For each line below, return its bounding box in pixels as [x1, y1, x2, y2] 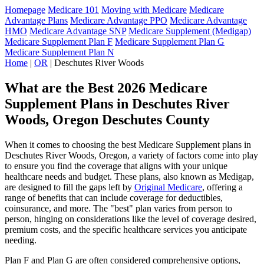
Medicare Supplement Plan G [115, 37, 225, 47]
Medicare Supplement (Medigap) [128, 26, 251, 36]
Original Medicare [134, 181, 202, 192]
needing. [5, 235, 37, 245]
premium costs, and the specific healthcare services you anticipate [5, 224, 247, 235]
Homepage [5, 5, 45, 15]
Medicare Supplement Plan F [5, 37, 113, 47]
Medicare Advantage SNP [29, 26, 126, 36]
